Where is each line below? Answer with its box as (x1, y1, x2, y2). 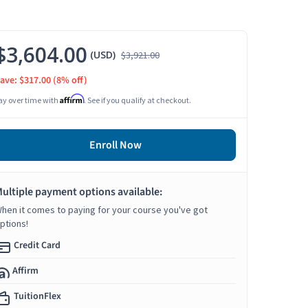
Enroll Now (89, 137, 142, 153)
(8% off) (53, 74, 87, 88)
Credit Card (14, 239, 60, 253)
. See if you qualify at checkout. (84, 95, 191, 106)
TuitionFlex (14, 289, 61, 304)
